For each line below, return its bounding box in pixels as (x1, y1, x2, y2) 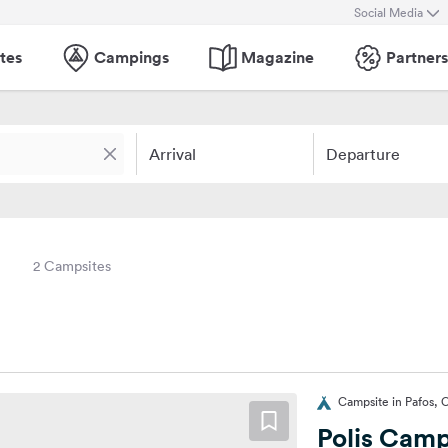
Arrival (149, 144, 196, 164)
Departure (325, 144, 400, 164)
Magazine (241, 46, 314, 68)
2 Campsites (33, 257, 111, 275)
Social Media (354, 3, 423, 21)
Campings (94, 46, 169, 68)
